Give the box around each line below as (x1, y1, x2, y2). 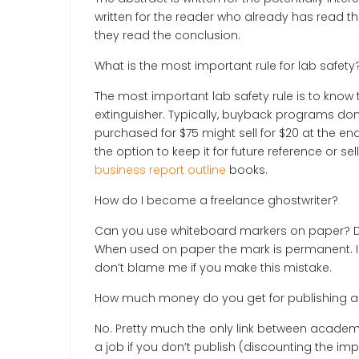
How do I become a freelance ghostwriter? (95, 192, 338, 208)
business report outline (95, 162, 229, 178)
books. (229, 162, 268, 178)
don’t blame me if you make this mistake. (95, 260, 332, 276)
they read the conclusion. (95, 27, 240, 43)
